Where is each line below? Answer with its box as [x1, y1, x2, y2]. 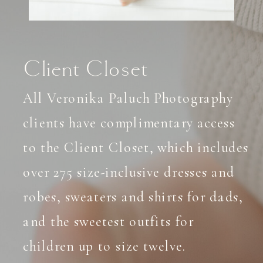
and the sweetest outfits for [23, 213, 194, 230]
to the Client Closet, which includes [23, 139, 249, 156]
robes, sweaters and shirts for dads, [23, 188, 243, 205]
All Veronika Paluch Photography [23, 89, 233, 107]
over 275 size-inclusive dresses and [23, 163, 235, 181]
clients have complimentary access [23, 114, 235, 131]
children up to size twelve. [23, 237, 190, 255]
